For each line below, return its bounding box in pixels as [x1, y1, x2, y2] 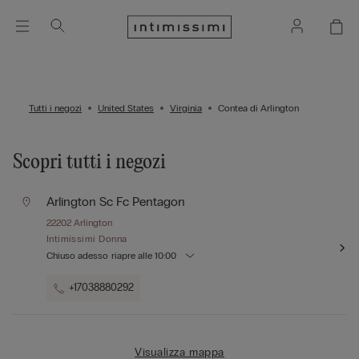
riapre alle [111, 250, 155, 261]
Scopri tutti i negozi [13, 151, 166, 174]
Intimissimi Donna [46, 233, 127, 244]
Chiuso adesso [46, 250, 108, 261]
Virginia [170, 103, 202, 114]
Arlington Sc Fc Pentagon [46, 194, 185, 209]
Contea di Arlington [218, 103, 299, 114]
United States [98, 103, 154, 114]
